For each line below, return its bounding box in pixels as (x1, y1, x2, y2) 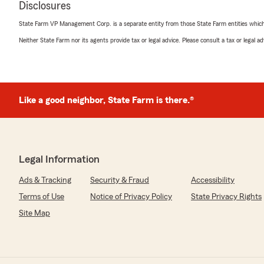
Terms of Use (19, 193, 64, 201)
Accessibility (191, 176, 235, 184)
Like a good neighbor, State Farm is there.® (19, 95, 194, 105)
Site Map (19, 209, 50, 217)
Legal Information (19, 154, 100, 164)
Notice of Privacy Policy (90, 193, 172, 201)
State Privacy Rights (191, 193, 262, 201)
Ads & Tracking (19, 176, 71, 184)
